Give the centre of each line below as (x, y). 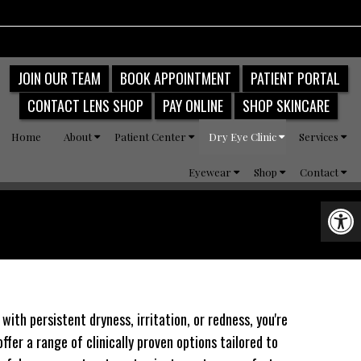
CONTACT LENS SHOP (86, 105)
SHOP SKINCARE (286, 105)
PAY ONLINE (193, 105)
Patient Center (151, 136)
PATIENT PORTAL (295, 79)
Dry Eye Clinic (243, 136)
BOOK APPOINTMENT (175, 79)
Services (319, 136)
